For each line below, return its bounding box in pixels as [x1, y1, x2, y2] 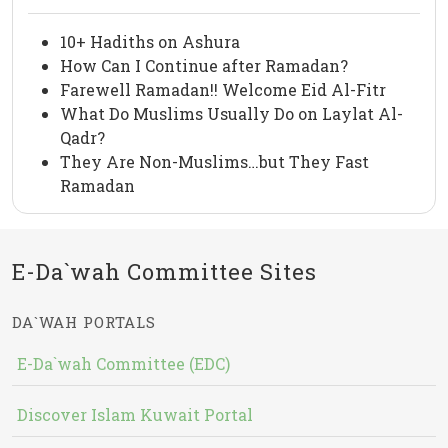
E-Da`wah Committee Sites [12, 257, 317, 287]
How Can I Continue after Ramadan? [60, 55, 348, 77]
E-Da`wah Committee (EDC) [17, 353, 230, 375]
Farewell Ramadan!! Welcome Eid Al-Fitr [60, 79, 386, 101]
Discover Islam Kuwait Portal [17, 404, 253, 426]
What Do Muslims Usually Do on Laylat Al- [60, 103, 403, 125]
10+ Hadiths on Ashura [60, 31, 240, 53]
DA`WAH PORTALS [12, 312, 156, 333]
